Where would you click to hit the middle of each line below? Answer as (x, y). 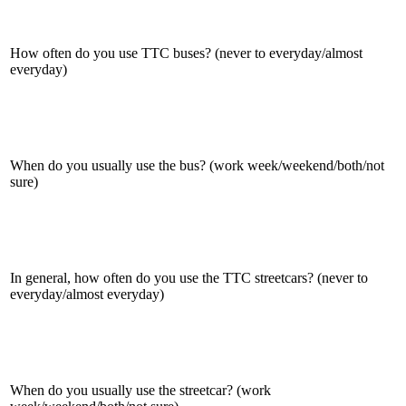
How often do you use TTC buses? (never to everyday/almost (186, 53)
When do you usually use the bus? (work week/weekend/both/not (197, 165)
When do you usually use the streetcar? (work (140, 390)
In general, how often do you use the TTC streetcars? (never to (189, 277)
